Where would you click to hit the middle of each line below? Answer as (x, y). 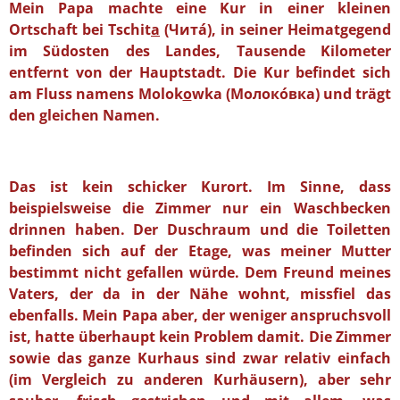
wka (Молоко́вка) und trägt (291, 93)
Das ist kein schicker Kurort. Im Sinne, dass (200, 186)
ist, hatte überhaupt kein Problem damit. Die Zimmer (200, 336)
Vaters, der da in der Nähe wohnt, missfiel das (200, 293)
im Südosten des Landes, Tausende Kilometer (200, 50)
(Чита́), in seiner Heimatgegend (275, 29)
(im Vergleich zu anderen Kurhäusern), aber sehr (200, 379)
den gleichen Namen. (84, 115)
